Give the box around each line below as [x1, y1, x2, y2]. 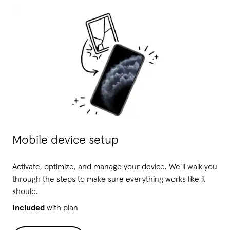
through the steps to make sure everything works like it [12, 175, 205, 184]
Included [12, 204, 45, 213]
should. [12, 187, 38, 196]
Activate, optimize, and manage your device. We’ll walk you [12, 163, 217, 171]
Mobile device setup [12, 134, 119, 147]
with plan [45, 204, 78, 213]
